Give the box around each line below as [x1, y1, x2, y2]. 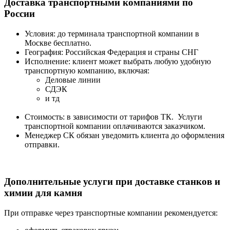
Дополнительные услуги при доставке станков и [4, 176, 220, 187]
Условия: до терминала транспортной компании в [25, 29, 199, 38]
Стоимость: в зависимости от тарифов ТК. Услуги [25, 112, 202, 121]
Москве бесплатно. [25, 38, 91, 47]
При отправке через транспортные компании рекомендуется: [4, 208, 218, 218]
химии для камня [4, 187, 82, 199]
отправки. [25, 140, 60, 149]
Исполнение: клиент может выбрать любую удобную [25, 56, 211, 66]
